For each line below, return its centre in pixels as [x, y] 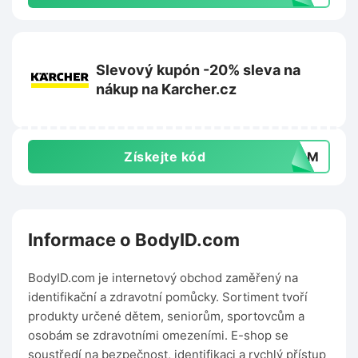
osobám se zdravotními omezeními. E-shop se [158, 336]
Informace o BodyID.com [134, 240]
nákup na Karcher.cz [166, 89]
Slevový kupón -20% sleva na [198, 70]
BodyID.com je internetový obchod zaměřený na [163, 278]
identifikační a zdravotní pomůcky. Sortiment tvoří [168, 297]
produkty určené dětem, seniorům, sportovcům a [166, 316]
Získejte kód [165, 157]
